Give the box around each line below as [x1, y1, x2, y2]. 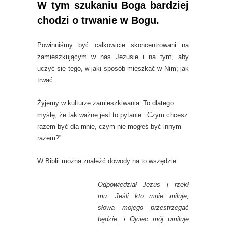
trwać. [37, 76, 55, 84]
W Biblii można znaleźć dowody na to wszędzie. [37, 157, 178, 165]
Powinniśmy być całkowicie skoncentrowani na [37, 41, 189, 49]
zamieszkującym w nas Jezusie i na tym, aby [37, 53, 189, 61]
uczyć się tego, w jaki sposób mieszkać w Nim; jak [37, 65, 189, 73]
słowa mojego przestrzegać [98, 204, 189, 212]
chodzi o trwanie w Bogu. [37, 15, 159, 26]
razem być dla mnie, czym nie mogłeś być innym [37, 123, 181, 131]
